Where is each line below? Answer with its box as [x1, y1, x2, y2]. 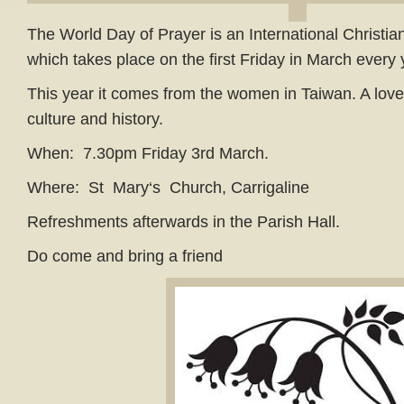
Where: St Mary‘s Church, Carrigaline [27, 179, 314, 197]
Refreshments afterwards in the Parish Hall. [27, 213, 344, 231]
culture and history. [27, 110, 168, 128]
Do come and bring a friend [27, 247, 223, 265]
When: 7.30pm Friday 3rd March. [27, 144, 269, 162]
